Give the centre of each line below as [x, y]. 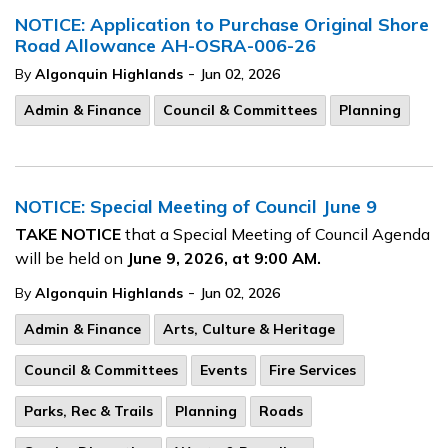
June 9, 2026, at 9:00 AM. [224, 258]
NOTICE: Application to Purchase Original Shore [222, 24]
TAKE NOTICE [70, 234]
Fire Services [312, 370]
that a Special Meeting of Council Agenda [277, 234]
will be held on [71, 258]
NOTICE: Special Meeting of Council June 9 [196, 206]
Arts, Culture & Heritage [249, 329]
